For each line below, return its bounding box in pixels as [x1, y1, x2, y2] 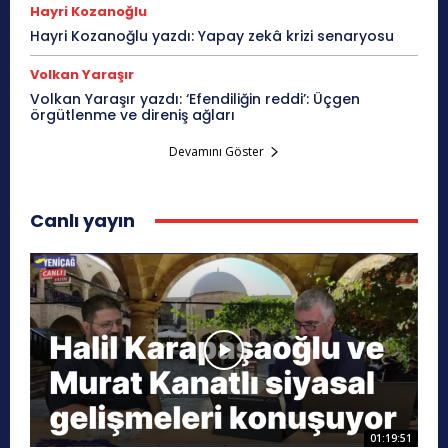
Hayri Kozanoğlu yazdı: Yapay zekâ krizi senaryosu [30, 26, 394, 47]
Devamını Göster [168, 143, 264, 161]
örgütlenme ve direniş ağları [30, 105, 235, 126]
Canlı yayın [30, 208, 135, 234]
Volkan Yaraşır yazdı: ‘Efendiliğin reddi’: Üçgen [30, 89, 360, 110]
